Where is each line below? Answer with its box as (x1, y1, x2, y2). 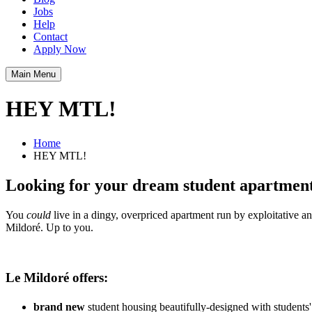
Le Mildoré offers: (6, 270, 108, 286)
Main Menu (11, 69, 56, 79)
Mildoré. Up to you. (6, 221, 93, 233)
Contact (33, 31, 68, 42)
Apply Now (33, 43, 86, 55)
